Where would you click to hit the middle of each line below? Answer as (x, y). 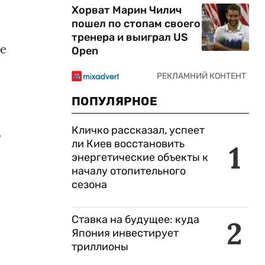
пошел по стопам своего (136, 24)
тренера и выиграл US (130, 37)
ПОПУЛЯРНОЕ (114, 101)
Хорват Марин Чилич (127, 10)
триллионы (100, 247)
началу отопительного (129, 171)
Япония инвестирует (125, 233)
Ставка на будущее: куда (135, 219)
